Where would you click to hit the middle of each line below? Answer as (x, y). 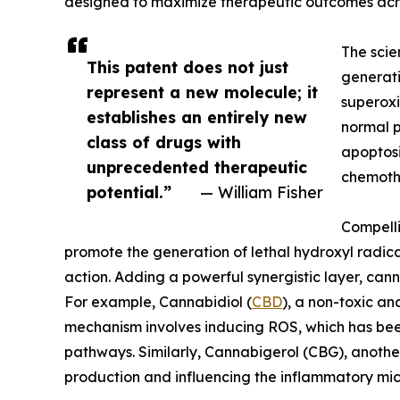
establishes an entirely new (197, 117)
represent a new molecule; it (202, 92)
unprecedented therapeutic (197, 167)
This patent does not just (187, 67)
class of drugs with (164, 142)
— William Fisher (262, 192)
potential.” (129, 192)
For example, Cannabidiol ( (158, 301)
